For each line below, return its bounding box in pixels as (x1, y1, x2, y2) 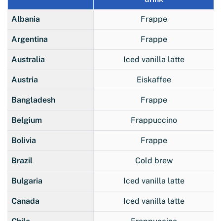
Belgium (11, 115, 42, 125)
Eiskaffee (136, 74, 171, 84)
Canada (11, 196, 39, 206)
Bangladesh (11, 95, 55, 105)
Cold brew (135, 155, 173, 165)
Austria (11, 74, 38, 84)
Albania (11, 14, 40, 24)
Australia (11, 54, 45, 64)
